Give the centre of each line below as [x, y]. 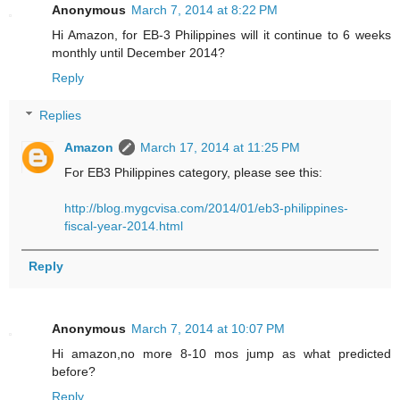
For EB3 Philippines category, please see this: [194, 173]
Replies [61, 116]
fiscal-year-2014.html [124, 226]
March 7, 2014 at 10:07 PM [208, 329]
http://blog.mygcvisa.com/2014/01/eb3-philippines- [207, 208]
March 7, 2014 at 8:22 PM [204, 10]
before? [74, 372]
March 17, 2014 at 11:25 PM [221, 148]
